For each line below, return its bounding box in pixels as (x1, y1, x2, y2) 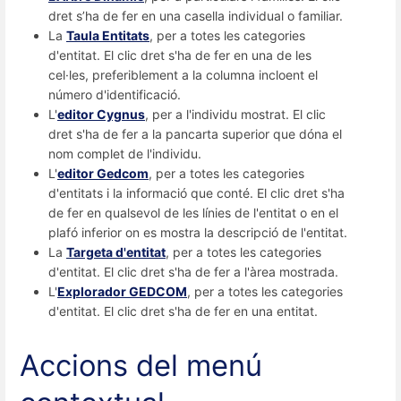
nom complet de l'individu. (48, 145, 201, 161)
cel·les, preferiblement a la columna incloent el (48, 66, 318, 82)
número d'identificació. (48, 86, 181, 102)
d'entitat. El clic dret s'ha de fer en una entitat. (48, 303, 318, 319)
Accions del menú (20, 347, 262, 384)
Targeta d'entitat (66, 243, 166, 260)
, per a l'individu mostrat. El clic (145, 106, 326, 122)
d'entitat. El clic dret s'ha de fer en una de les (48, 47, 311, 63)
